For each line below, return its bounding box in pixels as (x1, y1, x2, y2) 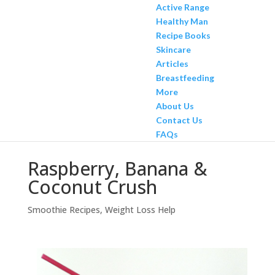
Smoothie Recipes (27, 204, 100, 215)
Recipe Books (155, 30, 211, 41)
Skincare (155, 44, 191, 55)
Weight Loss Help (104, 204, 176, 215)
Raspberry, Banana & (27, 156, 207, 181)
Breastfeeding (155, 72, 214, 83)
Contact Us (155, 115, 203, 125)
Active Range (155, 2, 209, 12)
